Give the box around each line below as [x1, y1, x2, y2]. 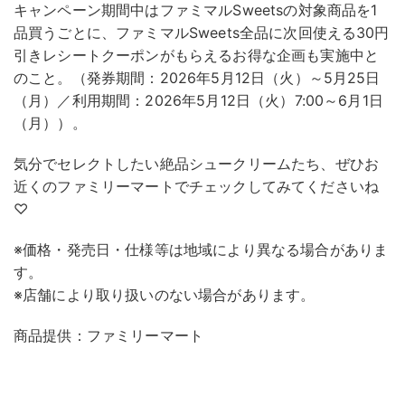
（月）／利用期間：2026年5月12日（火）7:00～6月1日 [14, 91, 383, 110]
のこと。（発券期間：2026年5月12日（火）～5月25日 [14, 69, 381, 88]
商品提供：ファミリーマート [14, 326, 204, 345]
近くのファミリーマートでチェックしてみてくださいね [14, 177, 379, 196]
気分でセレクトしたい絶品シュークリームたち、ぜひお [14, 155, 379, 174]
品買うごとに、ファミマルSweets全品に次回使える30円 [14, 24, 390, 42]
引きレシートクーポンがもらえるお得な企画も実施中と [14, 46, 380, 65]
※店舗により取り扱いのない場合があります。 [14, 286, 316, 305]
